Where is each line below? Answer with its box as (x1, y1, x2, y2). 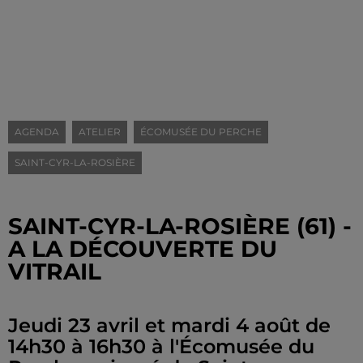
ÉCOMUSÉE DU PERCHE (140, 126, 262, 138)
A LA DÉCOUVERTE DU (8, 235, 277, 263)
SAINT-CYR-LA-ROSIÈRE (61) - (8, 212, 352, 240)
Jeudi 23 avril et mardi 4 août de (8, 314, 331, 337)
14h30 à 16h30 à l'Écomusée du (8, 335, 314, 358)
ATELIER (79, 126, 121, 138)
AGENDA (15, 126, 59, 138)
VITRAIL (8, 258, 101, 285)
